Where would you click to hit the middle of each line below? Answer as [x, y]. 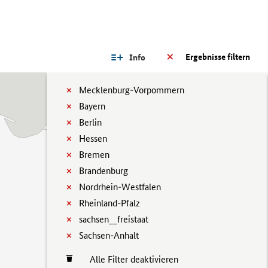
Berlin [90, 122]
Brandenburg [103, 171]
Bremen [94, 155]
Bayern [92, 106]
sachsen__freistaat [114, 219]
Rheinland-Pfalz [109, 203]
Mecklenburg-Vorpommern [132, 90]
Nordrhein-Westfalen [120, 187]
